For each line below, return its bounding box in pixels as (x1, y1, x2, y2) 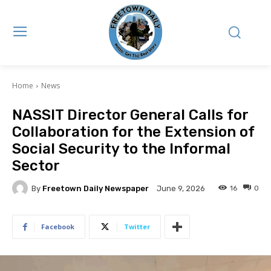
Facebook (41, 222, 74, 231)
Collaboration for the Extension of (12, 123, 254, 140)
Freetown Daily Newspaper (42, 183, 149, 193)
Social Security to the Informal (12, 140, 230, 157)
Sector (12, 157, 60, 174)
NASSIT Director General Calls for (12, 106, 248, 123)
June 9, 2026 (157, 184, 205, 194)
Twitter (124, 222, 150, 231)
